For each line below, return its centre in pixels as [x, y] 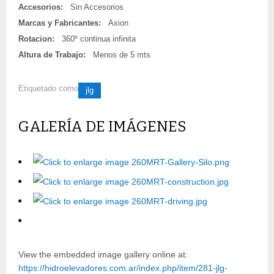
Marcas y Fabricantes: [60, 23]
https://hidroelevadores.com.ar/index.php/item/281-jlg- [123, 268]
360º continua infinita [99, 39]
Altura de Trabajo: [52, 54]
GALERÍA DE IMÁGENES [102, 126]
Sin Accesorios [97, 7]
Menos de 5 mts [122, 54]
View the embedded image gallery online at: [103, 254]
